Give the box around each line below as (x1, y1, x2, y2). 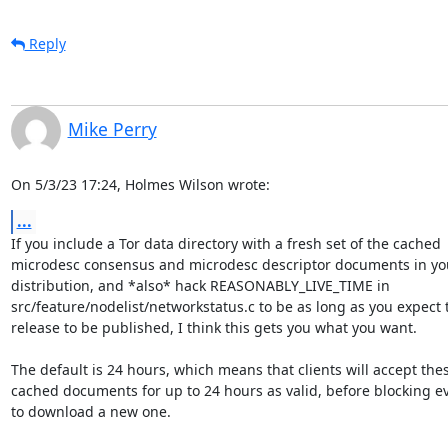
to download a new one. (10, 401, 171, 421)
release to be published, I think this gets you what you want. (10, 317, 417, 337)
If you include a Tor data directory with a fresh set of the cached (10, 233, 445, 253)
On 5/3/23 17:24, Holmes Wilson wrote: (10, 174, 270, 194)
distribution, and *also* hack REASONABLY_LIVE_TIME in (10, 275, 394, 295)
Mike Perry (67, 116, 157, 141)
